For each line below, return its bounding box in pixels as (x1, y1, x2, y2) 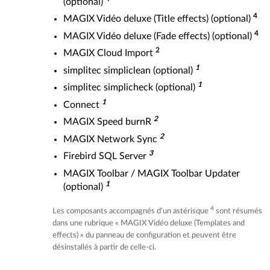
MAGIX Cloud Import (63, 48, 155, 58)
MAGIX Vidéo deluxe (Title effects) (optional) (63, 14, 253, 24)
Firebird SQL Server (63, 151, 149, 161)
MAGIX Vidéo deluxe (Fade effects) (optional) (63, 31, 254, 41)
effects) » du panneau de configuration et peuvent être (52, 231, 236, 239)
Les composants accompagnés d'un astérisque (52, 207, 210, 215)
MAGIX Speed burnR (63, 117, 154, 127)
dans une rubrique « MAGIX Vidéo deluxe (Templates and (52, 219, 245, 227)
